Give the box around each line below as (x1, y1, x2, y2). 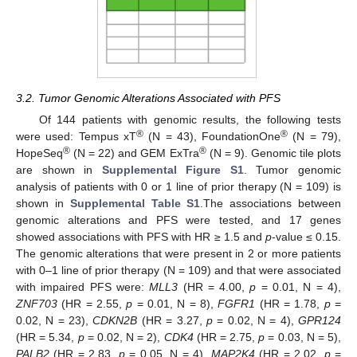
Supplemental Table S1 (69, 196, 201, 210)
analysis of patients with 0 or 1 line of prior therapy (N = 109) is (16, 179, 341, 193)
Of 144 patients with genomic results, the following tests (38, 112, 341, 126)
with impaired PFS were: (16, 280, 150, 293)
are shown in (16, 163, 102, 176)
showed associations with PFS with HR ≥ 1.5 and (16, 229, 265, 243)
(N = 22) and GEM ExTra (70, 146, 199, 159)
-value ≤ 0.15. (271, 229, 342, 243)
